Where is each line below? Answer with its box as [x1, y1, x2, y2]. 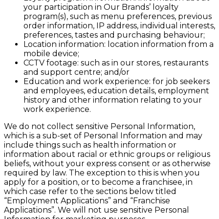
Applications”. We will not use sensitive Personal [4, 205, 189, 215]
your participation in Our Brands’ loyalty [23, 2, 178, 12]
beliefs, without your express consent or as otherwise [4, 158, 211, 168]
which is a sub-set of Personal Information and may [4, 131, 202, 140]
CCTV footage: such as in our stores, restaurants [23, 58, 208, 67]
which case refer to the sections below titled [4, 186, 176, 196]
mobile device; [23, 48, 79, 58]
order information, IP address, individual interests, [23, 21, 215, 30]
